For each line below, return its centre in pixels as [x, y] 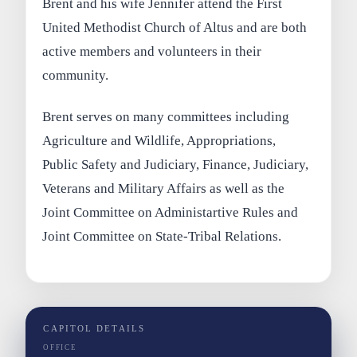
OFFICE [60, 347]
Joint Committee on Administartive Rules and [171, 212]
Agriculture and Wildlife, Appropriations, [159, 140]
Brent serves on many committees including [166, 116]
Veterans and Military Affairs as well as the [164, 188]
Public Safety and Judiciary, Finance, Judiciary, [176, 164]
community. [76, 76]
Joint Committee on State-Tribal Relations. [162, 236]
